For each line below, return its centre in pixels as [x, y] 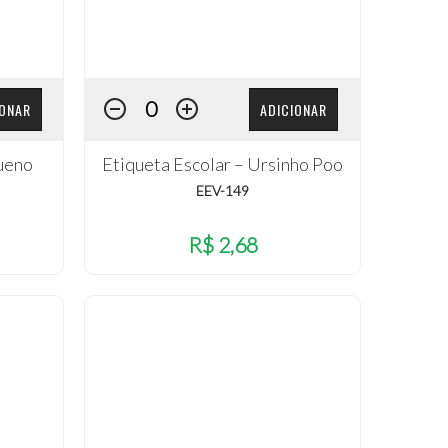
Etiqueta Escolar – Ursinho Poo [223, 164]
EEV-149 [223, 191]
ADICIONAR [294, 109]
